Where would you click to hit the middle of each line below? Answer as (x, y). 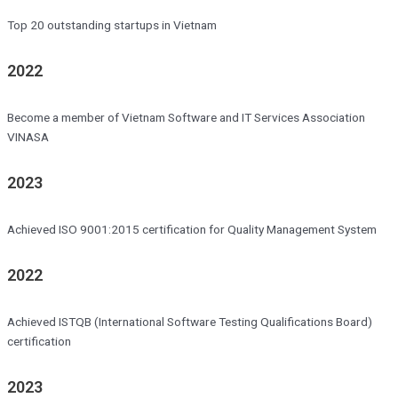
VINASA (28, 136)
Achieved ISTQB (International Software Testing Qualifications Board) (190, 321)
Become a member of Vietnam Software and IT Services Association (186, 117)
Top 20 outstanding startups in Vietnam (112, 25)
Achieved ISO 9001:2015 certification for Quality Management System (192, 229)
